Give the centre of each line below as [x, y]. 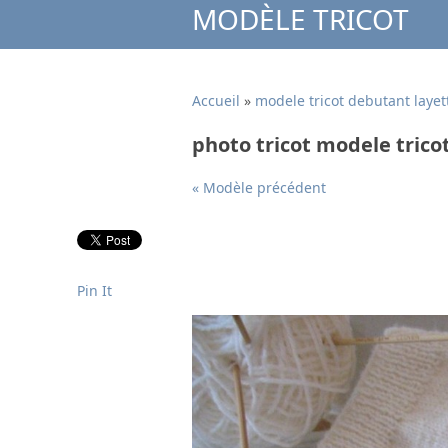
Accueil [216, 100]
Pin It [94, 290]
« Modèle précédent [259, 187]
